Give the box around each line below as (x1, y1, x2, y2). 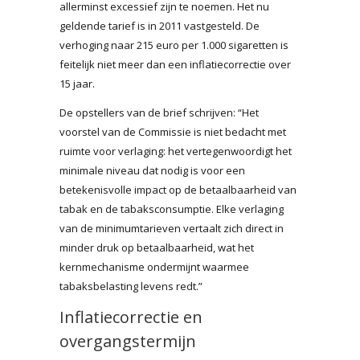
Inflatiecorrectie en (59, 305, 202, 328)
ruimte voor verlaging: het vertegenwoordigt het (59, 143, 292, 158)
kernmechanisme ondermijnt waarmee (59, 259, 249, 274)
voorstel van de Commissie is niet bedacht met (59, 124, 286, 139)
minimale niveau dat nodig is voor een (59, 162, 245, 178)
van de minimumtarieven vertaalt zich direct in (59, 220, 284, 235)
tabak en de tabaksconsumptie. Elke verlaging (59, 201, 284, 216)
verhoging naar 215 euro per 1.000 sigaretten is (59, 37, 288, 52)
